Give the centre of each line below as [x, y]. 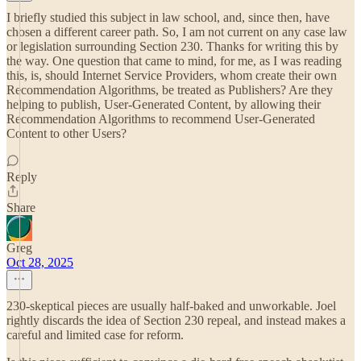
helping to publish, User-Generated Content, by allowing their [164, 104]
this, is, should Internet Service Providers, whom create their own [172, 75]
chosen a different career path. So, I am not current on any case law [177, 32]
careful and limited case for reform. [95, 335]
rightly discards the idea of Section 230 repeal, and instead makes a [176, 320]
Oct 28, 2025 [40, 262]
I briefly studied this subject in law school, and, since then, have [168, 17]
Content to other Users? [66, 133]
